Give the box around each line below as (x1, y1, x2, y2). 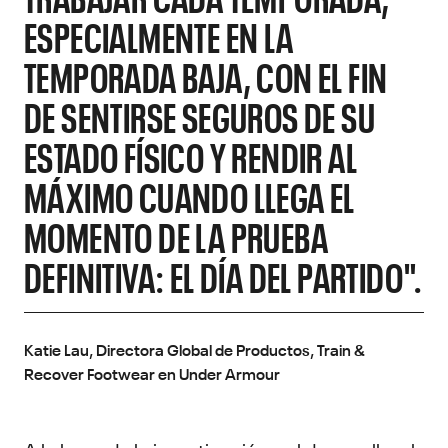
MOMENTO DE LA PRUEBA (24, 210, 328, 260)
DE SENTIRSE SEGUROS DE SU (24, 90, 375, 140)
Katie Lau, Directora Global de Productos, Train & (24, 337, 365, 360)
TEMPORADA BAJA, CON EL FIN (24, 50, 388, 100)
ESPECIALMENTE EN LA (24, 10, 294, 60)
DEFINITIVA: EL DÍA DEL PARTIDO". (24, 250, 423, 300)
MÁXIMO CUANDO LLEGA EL (24, 170, 355, 220)
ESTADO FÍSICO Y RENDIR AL (24, 130, 357, 180)
